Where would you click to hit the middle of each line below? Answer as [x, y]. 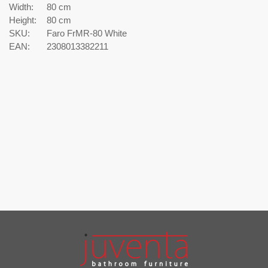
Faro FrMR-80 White [87, 33]
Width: [21, 7]
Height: [23, 20]
